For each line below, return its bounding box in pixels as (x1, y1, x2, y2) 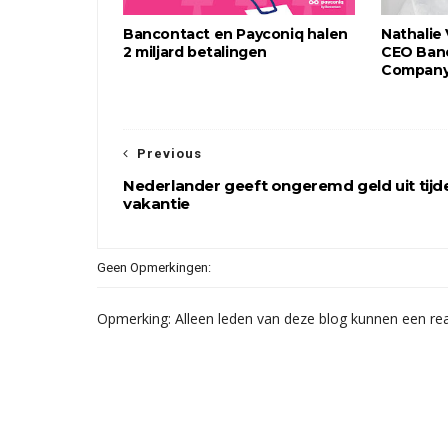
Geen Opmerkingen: (97, 260, 211, 275)
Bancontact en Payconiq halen (123, 25, 348, 43)
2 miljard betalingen (123, 43, 267, 61)
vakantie (123, 194, 190, 213)
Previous (137, 146, 202, 161)
